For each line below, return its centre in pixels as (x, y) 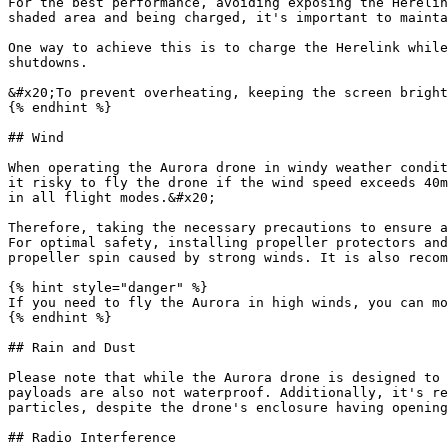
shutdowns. (48, 62)
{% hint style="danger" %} (108, 287)
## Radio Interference (92, 437)
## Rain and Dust (72, 347)
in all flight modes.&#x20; (112, 197)
